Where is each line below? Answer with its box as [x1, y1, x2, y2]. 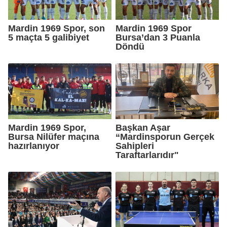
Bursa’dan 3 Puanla [116, 32, 200, 43]
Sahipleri [116, 140, 154, 151]
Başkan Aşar [116, 122, 170, 133]
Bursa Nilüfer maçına [8, 131, 99, 142]
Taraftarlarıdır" [116, 149, 179, 160]
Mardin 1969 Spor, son [8, 23, 105, 33]
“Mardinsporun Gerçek [116, 131, 214, 142]
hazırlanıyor [8, 140, 59, 151]
